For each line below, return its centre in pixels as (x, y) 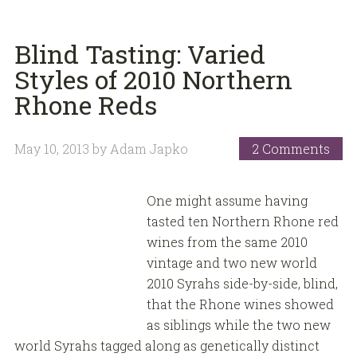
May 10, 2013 (51, 149)
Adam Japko (149, 149)
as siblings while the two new (238, 324)
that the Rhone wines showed (240, 304)
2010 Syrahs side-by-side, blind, (242, 283)
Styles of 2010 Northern (153, 79)
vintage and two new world (231, 262)
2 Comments (291, 149)
